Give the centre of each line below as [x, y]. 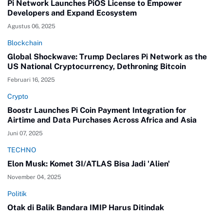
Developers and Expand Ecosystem [72, 13]
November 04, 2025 [34, 177]
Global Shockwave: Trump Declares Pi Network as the [107, 56]
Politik [17, 193]
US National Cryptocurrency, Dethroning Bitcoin [97, 66]
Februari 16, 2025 [31, 80]
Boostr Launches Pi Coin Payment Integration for [97, 110]
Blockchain [25, 43]
